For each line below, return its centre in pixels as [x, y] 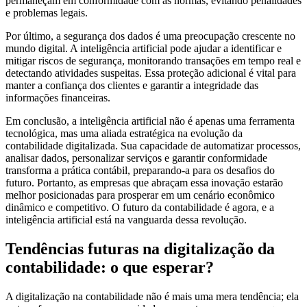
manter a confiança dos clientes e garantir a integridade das [132, 85]
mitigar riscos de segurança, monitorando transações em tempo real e [153, 60]
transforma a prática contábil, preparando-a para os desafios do [140, 170]
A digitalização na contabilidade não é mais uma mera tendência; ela [152, 296]
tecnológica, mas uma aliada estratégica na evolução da [124, 133]
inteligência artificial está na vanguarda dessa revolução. [126, 219]
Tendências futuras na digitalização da [140, 248]
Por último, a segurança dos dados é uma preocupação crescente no [150, 36]
